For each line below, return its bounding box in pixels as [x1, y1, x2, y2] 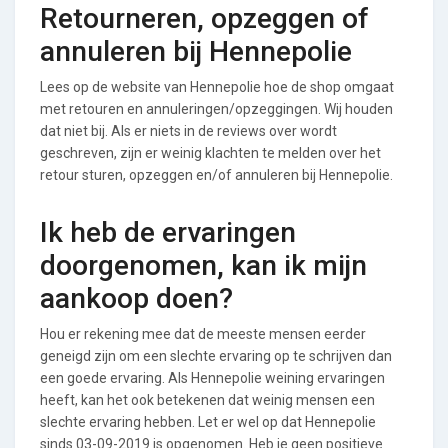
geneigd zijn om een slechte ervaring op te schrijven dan [40, 347, 392, 364]
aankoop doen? [40, 281, 233, 315]
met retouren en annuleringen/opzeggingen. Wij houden [40, 100, 393, 117]
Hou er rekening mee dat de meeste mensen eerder [40, 325, 366, 342]
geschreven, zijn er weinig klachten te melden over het [40, 144, 381, 161]
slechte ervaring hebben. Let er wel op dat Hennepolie [40, 413, 376, 430]
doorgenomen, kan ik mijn [40, 248, 367, 282]
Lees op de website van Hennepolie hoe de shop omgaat [40, 78, 394, 95]
